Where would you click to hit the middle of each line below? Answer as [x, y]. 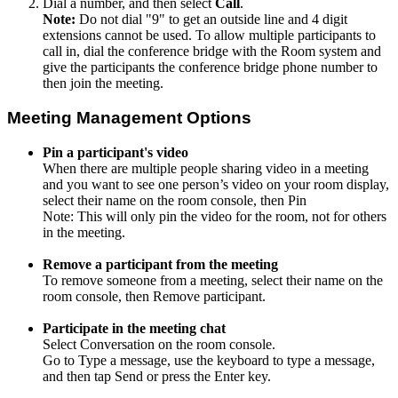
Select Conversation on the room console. [159, 344]
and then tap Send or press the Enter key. [157, 376]
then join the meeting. [103, 84]
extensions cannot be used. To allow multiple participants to [209, 36]
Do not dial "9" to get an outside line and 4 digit [211, 20]
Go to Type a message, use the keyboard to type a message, [209, 360]
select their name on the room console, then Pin [175, 200]
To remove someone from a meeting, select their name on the [213, 280]
